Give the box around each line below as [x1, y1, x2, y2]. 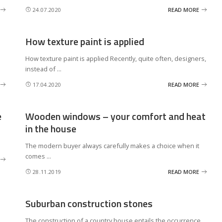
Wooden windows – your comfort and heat [25, 109, 206, 124]
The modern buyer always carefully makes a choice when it [25, 141, 199, 150]
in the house [25, 121, 76, 136]
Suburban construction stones [25, 196, 153, 211]
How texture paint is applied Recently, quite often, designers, [25, 54, 206, 63]
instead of [25, 64, 57, 73]
